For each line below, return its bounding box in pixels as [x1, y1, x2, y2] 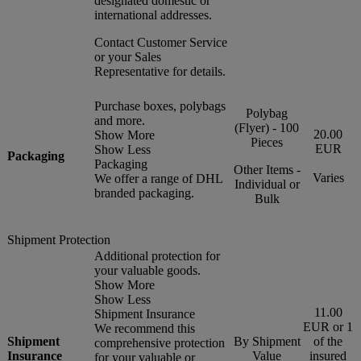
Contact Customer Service [94, 35, 227, 49]
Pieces [251, 135, 283, 149]
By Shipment [233, 334, 301, 348]
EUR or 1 [303, 319, 353, 334]
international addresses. [94, 7, 212, 22]
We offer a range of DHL [94, 171, 222, 185]
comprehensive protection [94, 335, 225, 350]
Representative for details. [94, 64, 226, 78]
